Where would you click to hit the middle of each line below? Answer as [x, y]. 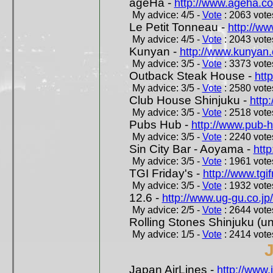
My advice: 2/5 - [167, 210]
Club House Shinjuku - [189, 100]
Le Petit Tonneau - [178, 27]
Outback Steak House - [192, 76]
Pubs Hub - [160, 125]
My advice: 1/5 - [167, 234]
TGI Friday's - [166, 173]
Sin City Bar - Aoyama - [191, 149]
